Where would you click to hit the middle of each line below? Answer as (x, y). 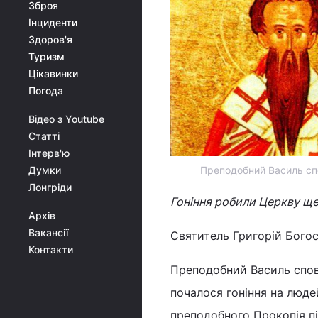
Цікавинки (53, 73)
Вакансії (48, 232)
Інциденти (53, 22)
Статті (44, 136)
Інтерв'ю (49, 153)
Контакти (51, 250)
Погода (46, 91)
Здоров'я (50, 39)
